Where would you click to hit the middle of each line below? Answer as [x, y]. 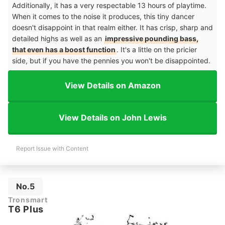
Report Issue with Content [52, 148]
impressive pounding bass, [152, 38]
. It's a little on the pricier [157, 49]
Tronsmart [28, 200]
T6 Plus [26, 209]
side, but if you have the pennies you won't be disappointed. [112, 61]
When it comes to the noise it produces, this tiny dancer [103, 16]
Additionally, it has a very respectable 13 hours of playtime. [109, 5]
